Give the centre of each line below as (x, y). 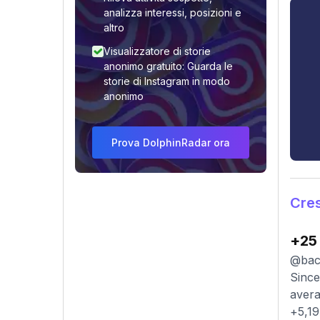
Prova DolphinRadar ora (171, 142)
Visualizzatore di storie (157, 51)
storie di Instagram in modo (167, 81)
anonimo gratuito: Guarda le (168, 66)
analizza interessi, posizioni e (172, 12)
